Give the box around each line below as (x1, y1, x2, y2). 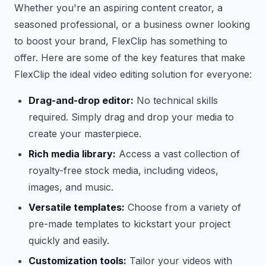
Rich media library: (28, 148, 116, 160)
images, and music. (28, 181, 113, 193)
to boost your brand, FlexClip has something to (14, 35, 227, 47)
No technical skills (134, 94, 218, 106)
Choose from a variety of (125, 201, 241, 213)
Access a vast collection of (116, 148, 240, 160)
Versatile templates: (28, 201, 125, 213)
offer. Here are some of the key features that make (14, 52, 245, 64)
